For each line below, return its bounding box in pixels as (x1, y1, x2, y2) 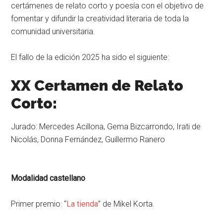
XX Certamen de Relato (11, 76, 184, 94)
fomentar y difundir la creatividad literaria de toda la (11, 13, 189, 23)
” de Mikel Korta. (98, 199, 155, 209)
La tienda (66, 199, 99, 209)
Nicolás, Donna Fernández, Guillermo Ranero (11, 134, 166, 144)
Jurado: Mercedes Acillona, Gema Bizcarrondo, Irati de (11, 121, 201, 131)
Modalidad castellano (11, 173, 86, 183)
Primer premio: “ (11, 199, 67, 209)
